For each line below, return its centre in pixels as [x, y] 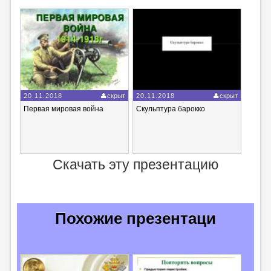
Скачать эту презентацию [135, 164]
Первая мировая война [63, 109]
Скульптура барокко [171, 109]
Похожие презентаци [135, 218]
